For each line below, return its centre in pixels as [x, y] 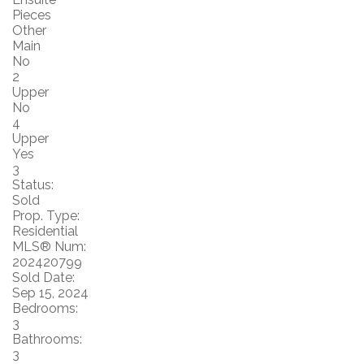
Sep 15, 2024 [50, 292]
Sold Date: [43, 277]
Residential [45, 231]
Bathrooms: [47, 339]
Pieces [32, 15]
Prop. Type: [46, 215]
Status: [33, 184]
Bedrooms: [45, 308]
